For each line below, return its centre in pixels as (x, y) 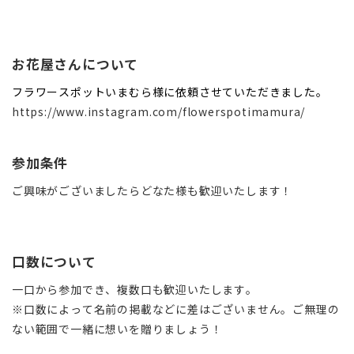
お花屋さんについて (75, 64)
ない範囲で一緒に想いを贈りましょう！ (117, 328)
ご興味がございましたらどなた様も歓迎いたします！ (153, 190)
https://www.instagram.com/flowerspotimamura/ (159, 111)
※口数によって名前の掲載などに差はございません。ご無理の (176, 309)
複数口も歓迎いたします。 (187, 289)
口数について (54, 261)
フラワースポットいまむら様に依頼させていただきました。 (170, 91)
